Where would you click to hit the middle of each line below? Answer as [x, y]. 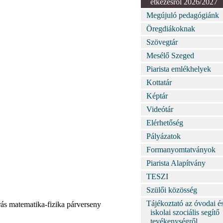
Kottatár [159, 82]
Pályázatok [164, 136]
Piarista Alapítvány [176, 163]
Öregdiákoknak [171, 29]
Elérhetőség [165, 123]
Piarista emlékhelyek [179, 69]
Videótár [160, 109]
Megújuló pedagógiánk [183, 15]
